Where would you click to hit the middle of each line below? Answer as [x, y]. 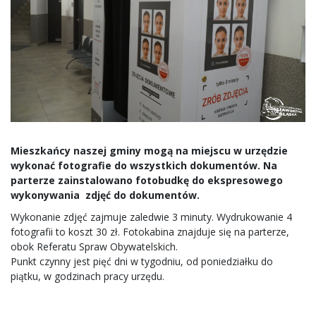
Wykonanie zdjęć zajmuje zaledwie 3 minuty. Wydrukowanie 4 [151, 217]
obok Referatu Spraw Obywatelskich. [96, 247]
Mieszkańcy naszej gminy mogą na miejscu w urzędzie [149, 151]
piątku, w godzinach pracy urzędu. [87, 276]
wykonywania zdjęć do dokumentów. [107, 195]
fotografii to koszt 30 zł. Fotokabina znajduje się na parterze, [150, 232]
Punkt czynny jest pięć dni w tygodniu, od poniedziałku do [142, 262]
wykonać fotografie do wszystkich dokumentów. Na [144, 166]
